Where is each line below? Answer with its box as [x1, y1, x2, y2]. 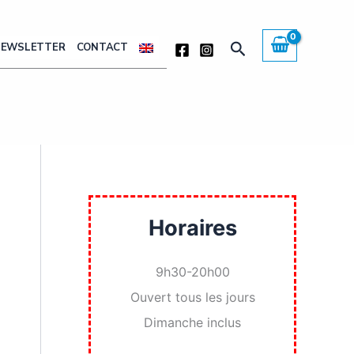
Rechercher [229, 37, 319, 57]
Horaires [148, 215, 237, 241]
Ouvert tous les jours [130, 289, 255, 306]
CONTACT [76, 40, 128, 55]
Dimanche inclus [144, 314, 241, 331]
